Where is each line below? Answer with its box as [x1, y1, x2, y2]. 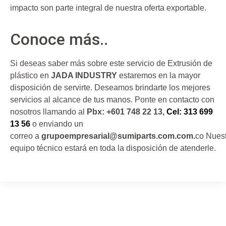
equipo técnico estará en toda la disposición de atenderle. [10, 144, 216, 152]
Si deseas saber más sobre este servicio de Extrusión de [10, 59, 212, 68]
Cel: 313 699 [166, 107, 213, 116]
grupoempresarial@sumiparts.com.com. [41, 132, 195, 140]
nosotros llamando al [10, 107, 87, 116]
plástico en [10, 71, 51, 80]
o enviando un [32, 120, 83, 128]
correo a [10, 132, 41, 140]
